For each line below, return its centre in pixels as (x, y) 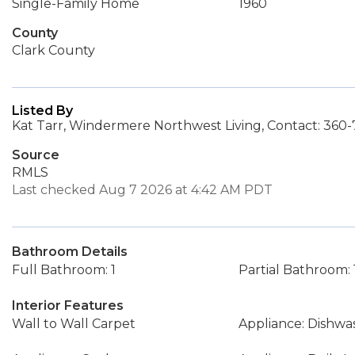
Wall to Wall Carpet (74, 324)
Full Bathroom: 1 (64, 270)
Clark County (53, 50)
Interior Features (68, 305)
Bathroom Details (70, 252)
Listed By (42, 111)
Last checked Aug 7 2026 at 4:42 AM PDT (142, 190)
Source (36, 155)
